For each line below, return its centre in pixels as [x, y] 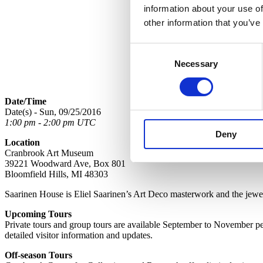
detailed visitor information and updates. [79, 235]
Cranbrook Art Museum [49, 153]
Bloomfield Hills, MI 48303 [56, 174]
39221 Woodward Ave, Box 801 [65, 163]
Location [22, 142]
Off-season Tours [38, 255]
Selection [148, 64]
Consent [146, 50]
